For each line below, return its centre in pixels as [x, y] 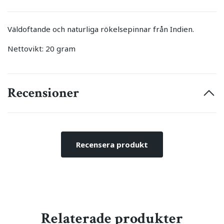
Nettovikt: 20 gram [41, 49]
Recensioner [43, 93]
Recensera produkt [112, 145]
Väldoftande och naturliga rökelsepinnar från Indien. [101, 29]
